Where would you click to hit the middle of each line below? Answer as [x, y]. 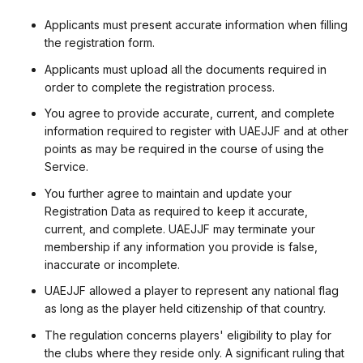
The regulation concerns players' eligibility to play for [188, 335]
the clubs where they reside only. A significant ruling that [194, 352]
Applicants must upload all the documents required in [186, 69]
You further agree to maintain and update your [168, 193]
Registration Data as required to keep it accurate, [176, 211]
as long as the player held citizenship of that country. [185, 309]
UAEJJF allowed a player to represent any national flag [192, 291]
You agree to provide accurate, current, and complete [190, 113]
